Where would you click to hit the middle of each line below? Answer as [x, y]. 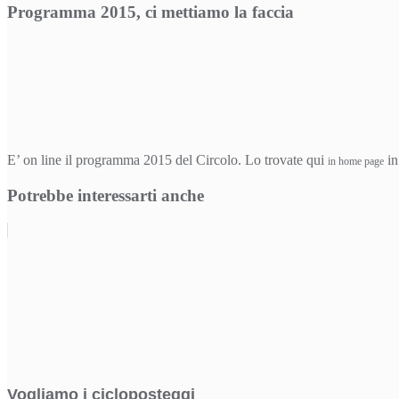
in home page [356, 162]
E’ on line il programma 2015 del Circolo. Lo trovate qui [167, 160]
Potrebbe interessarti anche [106, 196]
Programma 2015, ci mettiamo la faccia [151, 12]
